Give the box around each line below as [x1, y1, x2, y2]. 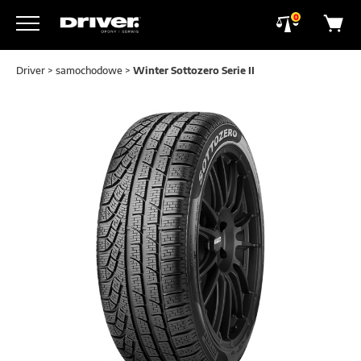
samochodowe [56, 64, 122, 77]
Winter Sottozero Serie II [133, 64, 255, 77]
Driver [16, 64, 45, 77]
